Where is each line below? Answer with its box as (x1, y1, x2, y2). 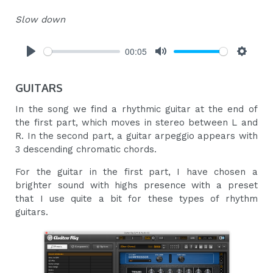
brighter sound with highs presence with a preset (15, 180, 258, 191)
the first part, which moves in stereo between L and (15, 117, 258, 129)
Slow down (15, 14, 66, 26)
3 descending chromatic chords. (15, 144, 157, 155)
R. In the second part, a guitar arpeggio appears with (15, 130, 258, 142)
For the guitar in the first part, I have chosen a (15, 166, 258, 178)
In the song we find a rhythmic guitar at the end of (15, 104, 258, 115)
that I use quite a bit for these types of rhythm (15, 193, 258, 205)
